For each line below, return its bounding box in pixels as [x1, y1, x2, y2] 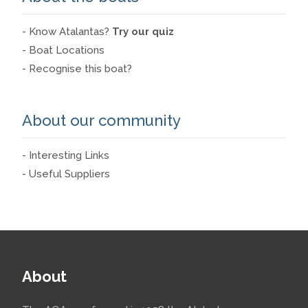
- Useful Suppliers [22, 168, 110, 180]
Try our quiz [112, 25, 174, 38]
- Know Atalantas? [22, 25, 112, 38]
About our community [22, 111, 181, 129]
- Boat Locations [22, 44, 104, 56]
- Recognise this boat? [22, 63, 132, 75]
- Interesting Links [22, 149, 109, 162]
